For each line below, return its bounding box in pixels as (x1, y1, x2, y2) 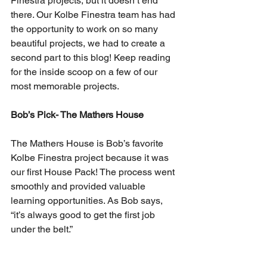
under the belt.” (11, 223, 76, 235)
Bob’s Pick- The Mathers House (11, 109, 144, 120)
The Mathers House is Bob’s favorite (11, 138, 166, 149)
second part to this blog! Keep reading (11, 52, 173, 63)
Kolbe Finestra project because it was (11, 152, 171, 163)
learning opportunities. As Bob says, (11, 195, 165, 206)
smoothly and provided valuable (11, 181, 148, 192)
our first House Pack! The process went (11, 166, 177, 178)
